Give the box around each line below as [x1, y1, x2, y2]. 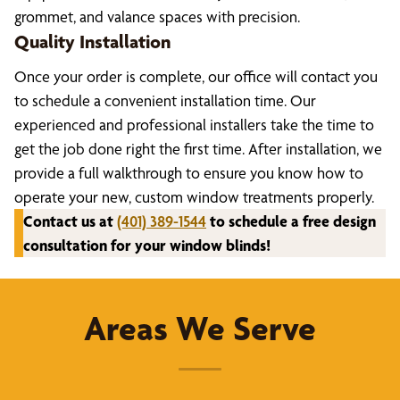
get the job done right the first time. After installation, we [14, 139, 382, 158]
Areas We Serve [84, 307, 316, 349]
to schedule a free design [206, 212, 376, 230]
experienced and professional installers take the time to [14, 115, 374, 134]
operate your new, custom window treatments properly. [14, 187, 374, 206]
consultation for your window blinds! [23, 236, 271, 254]
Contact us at [23, 212, 117, 230]
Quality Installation [14, 29, 171, 53]
